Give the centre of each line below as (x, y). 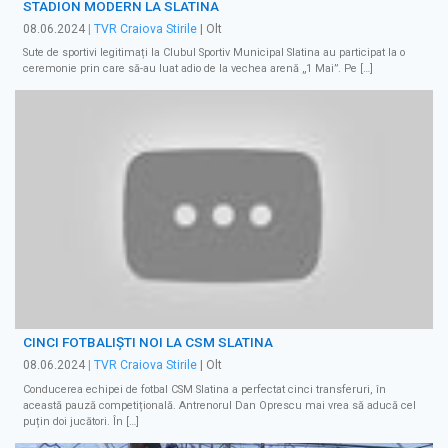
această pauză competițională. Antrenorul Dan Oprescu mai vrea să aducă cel (219, 406)
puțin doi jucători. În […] (81, 422)
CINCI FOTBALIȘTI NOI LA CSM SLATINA (148, 342)
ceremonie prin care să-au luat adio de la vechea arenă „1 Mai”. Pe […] (198, 69)
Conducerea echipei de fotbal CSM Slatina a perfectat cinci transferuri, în (204, 390)
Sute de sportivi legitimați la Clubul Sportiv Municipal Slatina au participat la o (214, 53)
